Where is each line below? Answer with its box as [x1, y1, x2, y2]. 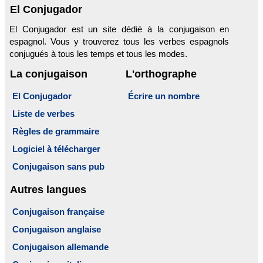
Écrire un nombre [128, 90, 200, 101]
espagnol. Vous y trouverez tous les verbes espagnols [9, 36, 230, 46]
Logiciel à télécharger [12, 143, 100, 154]
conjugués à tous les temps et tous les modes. [9, 48, 187, 59]
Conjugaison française [12, 206, 104, 217]
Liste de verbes [12, 108, 75, 119]
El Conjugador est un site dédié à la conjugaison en [9, 23, 230, 34]
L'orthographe [126, 67, 197, 80]
